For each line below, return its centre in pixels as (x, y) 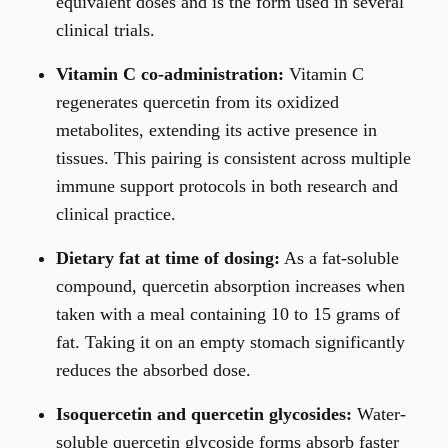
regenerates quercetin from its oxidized (197, 102)
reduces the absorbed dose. (153, 370)
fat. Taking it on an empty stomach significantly (230, 342)
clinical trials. (105, 30)
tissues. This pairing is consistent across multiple (233, 158)
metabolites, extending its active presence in (216, 130)
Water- (379, 414)
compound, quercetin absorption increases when (230, 286)
